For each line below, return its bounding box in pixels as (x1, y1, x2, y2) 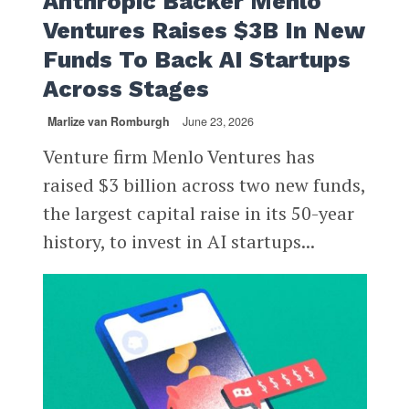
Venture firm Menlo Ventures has (42, 143, 315, 169)
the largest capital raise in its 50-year (42, 200, 354, 225)
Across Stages (42, 75, 209, 102)
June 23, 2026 (182, 112, 254, 130)
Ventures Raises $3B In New (42, 16, 364, 44)
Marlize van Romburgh (47, 112, 170, 130)
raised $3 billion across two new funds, (42, 172, 365, 197)
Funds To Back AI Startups (42, 46, 351, 73)
